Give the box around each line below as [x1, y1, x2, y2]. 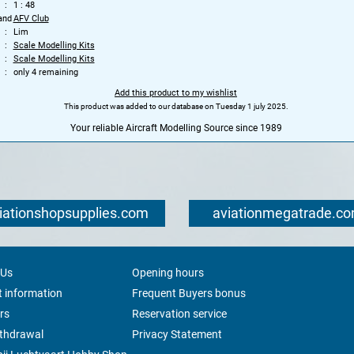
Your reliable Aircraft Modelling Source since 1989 [70, 122, 282, 134]
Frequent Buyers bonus [131, 286, 246, 299]
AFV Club [13, 13, 49, 24]
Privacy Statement [131, 327, 222, 341]
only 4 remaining [13, 66, 78, 77]
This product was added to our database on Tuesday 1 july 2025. [63, 101, 288, 111]
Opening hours [131, 265, 204, 279]
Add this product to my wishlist [115, 87, 237, 98]
